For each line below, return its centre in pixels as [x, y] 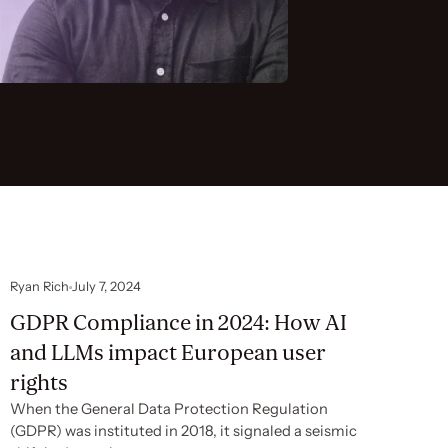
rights [38, 383]
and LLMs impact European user [167, 353]
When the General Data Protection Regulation [168, 409]
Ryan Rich [39, 287]
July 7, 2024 [107, 287]
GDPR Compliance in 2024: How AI [178, 323]
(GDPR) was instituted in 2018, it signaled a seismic [183, 431]
